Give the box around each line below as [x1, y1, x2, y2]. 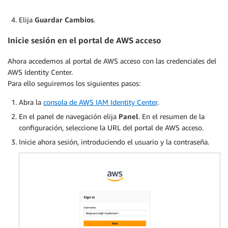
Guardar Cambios [35, 15, 94, 24]
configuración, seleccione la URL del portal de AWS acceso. [19, 123, 204, 132]
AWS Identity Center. [8, 67, 73, 76]
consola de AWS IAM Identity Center [43, 97, 157, 106]
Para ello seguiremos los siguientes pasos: [8, 78, 140, 88]
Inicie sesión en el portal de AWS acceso [8, 35, 161, 46]
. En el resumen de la [138, 111, 205, 121]
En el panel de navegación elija [19, 111, 119, 121]
